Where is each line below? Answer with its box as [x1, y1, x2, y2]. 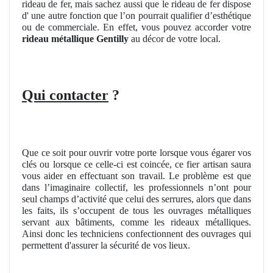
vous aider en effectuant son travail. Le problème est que [22, 170, 251, 181]
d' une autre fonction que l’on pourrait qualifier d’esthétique [22, 10, 251, 21]
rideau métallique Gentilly [22, 33, 129, 44]
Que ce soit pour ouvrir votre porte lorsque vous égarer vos [22, 147, 251, 158]
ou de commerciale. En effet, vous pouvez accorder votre [22, 21, 251, 32]
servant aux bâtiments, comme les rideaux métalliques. [22, 216, 251, 227]
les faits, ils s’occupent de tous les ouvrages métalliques [22, 205, 251, 216]
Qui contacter [22, 87, 108, 104]
